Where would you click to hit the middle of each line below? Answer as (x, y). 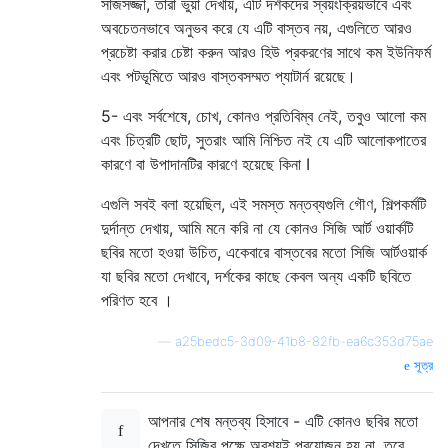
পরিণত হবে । (137, 300)
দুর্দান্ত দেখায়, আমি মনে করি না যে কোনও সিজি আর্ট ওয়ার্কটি (257, 228)
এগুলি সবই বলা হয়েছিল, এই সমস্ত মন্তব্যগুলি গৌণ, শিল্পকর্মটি (263, 204)
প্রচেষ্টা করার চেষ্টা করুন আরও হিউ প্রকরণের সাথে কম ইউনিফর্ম (266, 52)
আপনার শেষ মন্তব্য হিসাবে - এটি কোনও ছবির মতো (283, 421)
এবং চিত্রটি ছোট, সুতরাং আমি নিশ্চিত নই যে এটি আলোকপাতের (263, 140)
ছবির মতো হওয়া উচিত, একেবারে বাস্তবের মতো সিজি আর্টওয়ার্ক (264, 252)
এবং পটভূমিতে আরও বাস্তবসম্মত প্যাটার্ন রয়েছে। (228, 76)
